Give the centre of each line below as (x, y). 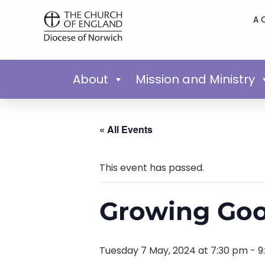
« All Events (126, 129)
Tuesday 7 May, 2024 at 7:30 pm (174, 250)
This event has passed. (152, 167)
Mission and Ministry (195, 79)
